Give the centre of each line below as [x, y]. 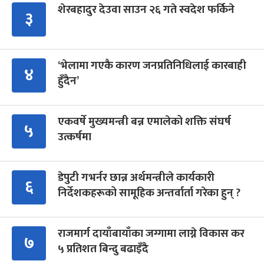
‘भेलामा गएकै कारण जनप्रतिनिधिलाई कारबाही [152, 66]
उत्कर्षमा [75, 137]
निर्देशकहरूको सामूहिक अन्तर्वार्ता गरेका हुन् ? [149, 193]
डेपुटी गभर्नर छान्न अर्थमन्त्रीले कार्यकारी [136, 178]
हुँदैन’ [68, 81]
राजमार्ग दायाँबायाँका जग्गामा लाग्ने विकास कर [151, 234]
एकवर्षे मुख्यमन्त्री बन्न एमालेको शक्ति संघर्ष [144, 122]
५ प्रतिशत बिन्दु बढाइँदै [103, 249]
